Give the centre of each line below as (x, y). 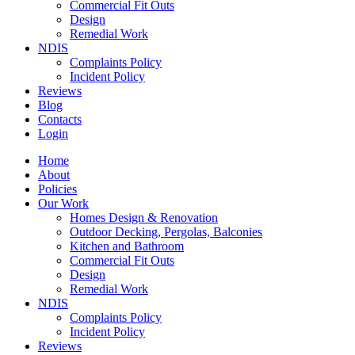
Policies (57, 189)
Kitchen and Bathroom (127, 246)
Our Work (63, 203)
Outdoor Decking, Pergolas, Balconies (166, 231)
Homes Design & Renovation (144, 217)
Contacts (60, 119)
